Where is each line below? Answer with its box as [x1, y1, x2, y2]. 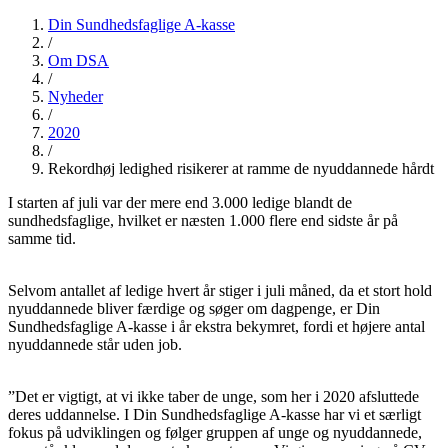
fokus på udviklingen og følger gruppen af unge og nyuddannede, [8, 424, 422, 441]
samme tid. [8, 230, 76, 247]
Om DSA [48, 52, 109, 69]
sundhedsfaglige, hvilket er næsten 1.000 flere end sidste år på [8, 212, 398, 229]
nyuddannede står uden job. [8, 336, 182, 353]
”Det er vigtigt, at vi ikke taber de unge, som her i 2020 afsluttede [8, 388, 419, 405]
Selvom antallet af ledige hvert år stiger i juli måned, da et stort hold [8, 282, 432, 299]
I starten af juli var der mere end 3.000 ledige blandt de [8, 194, 352, 211]
